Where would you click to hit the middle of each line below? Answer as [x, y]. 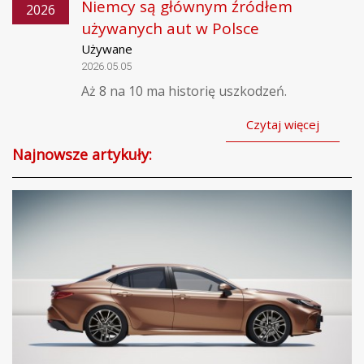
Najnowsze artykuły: [82, 154]
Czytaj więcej [283, 124]
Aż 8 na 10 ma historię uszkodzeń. [184, 91]
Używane [107, 48]
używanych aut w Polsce [170, 28]
